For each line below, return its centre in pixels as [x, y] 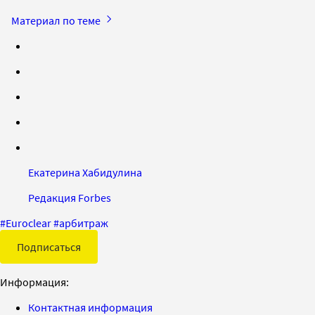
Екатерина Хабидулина [85, 172]
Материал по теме [57, 20]
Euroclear [28, 223]
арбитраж [84, 223]
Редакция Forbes [70, 197]
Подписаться [49, 246]
